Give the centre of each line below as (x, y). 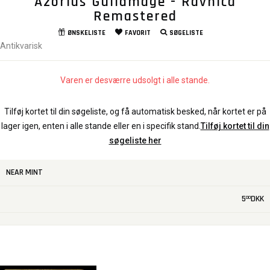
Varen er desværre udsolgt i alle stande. (135, 80)
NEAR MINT (24, 173)
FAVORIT (137, 33)
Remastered (135, 17)
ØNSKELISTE (86, 33)
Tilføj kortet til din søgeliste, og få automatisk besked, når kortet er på (135, 112)
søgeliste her (135, 141)
